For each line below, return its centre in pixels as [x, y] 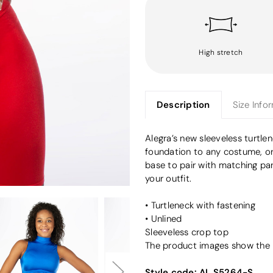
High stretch [221, 52]
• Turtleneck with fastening [200, 205]
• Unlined [164, 218]
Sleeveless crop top [187, 232]
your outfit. [168, 178]
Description [183, 104]
